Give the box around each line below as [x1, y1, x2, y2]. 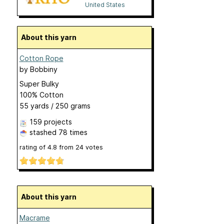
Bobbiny [29, 65, 57, 74]
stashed [27, 128, 58, 137]
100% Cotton [19, 90, 63, 99]
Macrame [19, 213, 50, 222]
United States [84, 1, 125, 9]
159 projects [29, 117, 72, 126]
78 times [58, 128, 87, 137]
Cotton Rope [19, 54, 63, 63]
